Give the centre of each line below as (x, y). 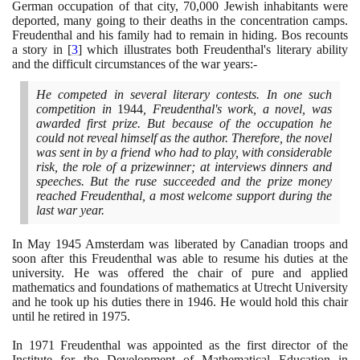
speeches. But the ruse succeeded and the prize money (184, 181)
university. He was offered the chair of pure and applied (180, 272)
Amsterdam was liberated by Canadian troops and (215, 243)
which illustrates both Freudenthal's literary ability (215, 50)
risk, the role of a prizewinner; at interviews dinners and (184, 166)
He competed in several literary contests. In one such (184, 94)
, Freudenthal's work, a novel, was (238, 108)
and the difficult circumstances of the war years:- (135, 64)
